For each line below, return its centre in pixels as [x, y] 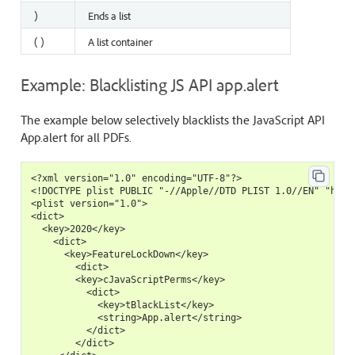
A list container [120, 41]
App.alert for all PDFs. [76, 137]
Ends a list [109, 15]
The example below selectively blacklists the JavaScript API [172, 119]
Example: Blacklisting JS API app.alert [149, 84]
